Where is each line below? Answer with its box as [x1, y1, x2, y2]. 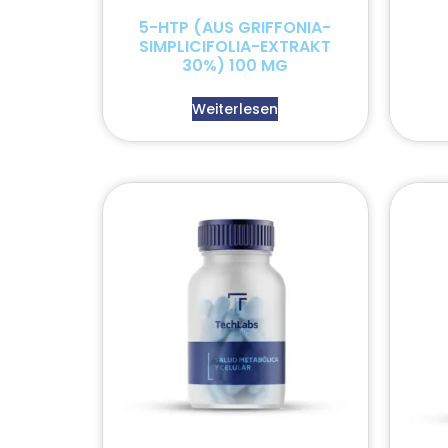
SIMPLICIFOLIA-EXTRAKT [139, 34, 332, 58]
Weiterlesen [192, 98, 279, 119]
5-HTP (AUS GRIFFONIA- [139, 15, 332, 39]
